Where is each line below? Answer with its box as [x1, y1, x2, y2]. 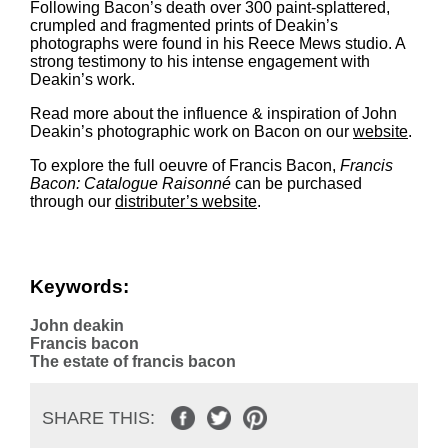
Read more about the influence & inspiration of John [30, 104, 397, 122]
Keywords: [30, 276, 129, 298]
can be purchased [235, 174, 362, 192]
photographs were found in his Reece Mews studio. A [30, 34, 405, 52]
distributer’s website [115, 192, 257, 210]
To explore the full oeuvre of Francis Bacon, [30, 156, 340, 174]
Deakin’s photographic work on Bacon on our [30, 122, 353, 140]
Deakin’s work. [30, 70, 135, 88]
